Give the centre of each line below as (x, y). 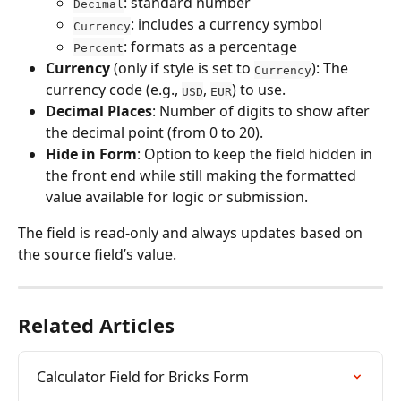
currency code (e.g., (114, 90)
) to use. (259, 90)
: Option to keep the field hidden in (256, 154)
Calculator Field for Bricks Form (143, 377)
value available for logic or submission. (177, 197)
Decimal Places (99, 111)
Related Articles (96, 325)
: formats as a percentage (210, 46)
